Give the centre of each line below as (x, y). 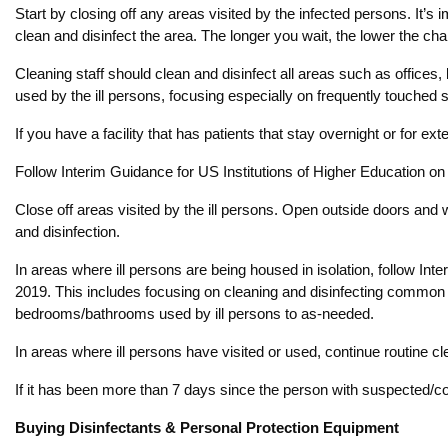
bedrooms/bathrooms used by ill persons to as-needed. (194, 313)
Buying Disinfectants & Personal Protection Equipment (207, 427)
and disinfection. (67, 231)
